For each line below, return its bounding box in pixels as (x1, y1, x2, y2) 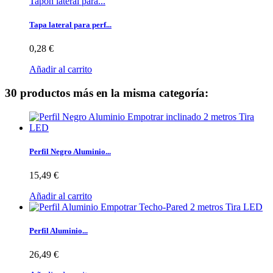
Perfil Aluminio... (29, 226, 88, 236)
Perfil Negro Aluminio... (29, 146, 111, 156)
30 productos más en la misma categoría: (5, 86, 208, 99)
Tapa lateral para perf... (29, 20, 112, 30)
